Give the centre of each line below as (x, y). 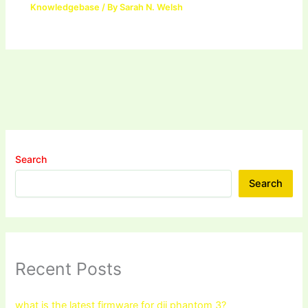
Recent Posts (69, 269)
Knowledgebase (65, 8)
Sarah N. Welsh (152, 8)
